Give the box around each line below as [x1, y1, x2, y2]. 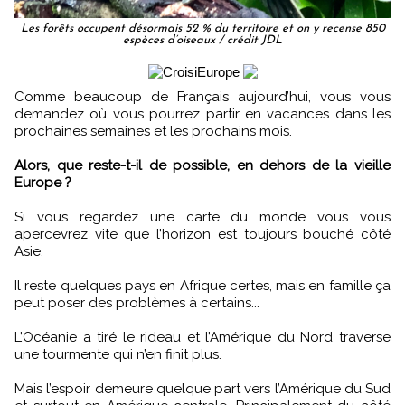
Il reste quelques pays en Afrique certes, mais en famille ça [14, 277, 391, 294]
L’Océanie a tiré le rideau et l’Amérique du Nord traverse [14, 328, 391, 345]
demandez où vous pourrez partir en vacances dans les [14, 105, 391, 122]
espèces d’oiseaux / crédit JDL [123, 33, 282, 46]
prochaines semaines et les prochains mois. [14, 122, 292, 139]
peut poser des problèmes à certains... [14, 294, 259, 311]
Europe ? [14, 174, 71, 191]
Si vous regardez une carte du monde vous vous [14, 208, 391, 225]
